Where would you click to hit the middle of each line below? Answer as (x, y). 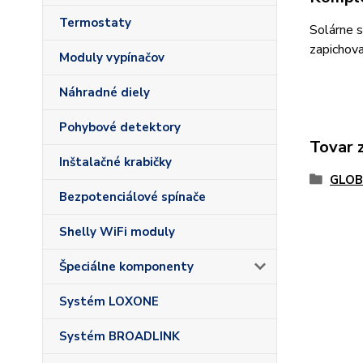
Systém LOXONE (109, 301)
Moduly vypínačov (112, 58)
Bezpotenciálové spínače (132, 197)
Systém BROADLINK (120, 336)
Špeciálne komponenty (126, 267)
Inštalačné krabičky (115, 162)
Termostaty (95, 23)
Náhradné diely (105, 92)
